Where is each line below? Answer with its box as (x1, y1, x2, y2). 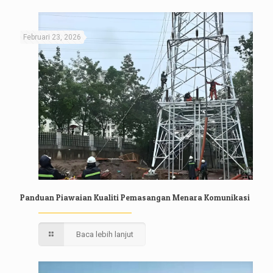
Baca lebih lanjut (76, 229, 134, 239)
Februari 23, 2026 (23, 32, 81, 41)
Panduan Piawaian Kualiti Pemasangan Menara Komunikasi (20, 192, 250, 202)
